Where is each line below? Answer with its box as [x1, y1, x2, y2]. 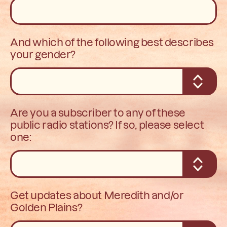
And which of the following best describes [10, 35, 214, 48]
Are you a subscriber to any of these [10, 105, 186, 119]
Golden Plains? [10, 200, 83, 213]
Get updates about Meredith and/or [10, 188, 184, 201]
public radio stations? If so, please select [10, 118, 204, 131]
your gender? [10, 47, 76, 60]
